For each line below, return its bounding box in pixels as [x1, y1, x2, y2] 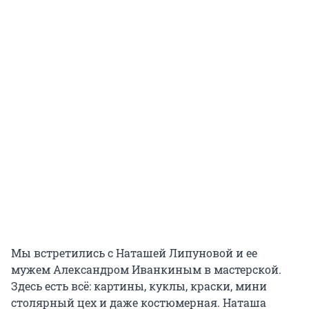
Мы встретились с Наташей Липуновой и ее [11, 245, 257, 260]
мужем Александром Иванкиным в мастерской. [11, 261, 281, 277]
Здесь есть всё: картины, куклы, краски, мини [11, 278, 267, 293]
